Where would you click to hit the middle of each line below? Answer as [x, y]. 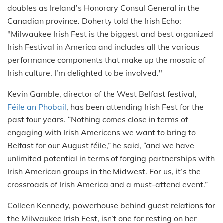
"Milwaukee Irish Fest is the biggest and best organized [110, 34]
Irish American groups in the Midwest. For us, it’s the [104, 171]
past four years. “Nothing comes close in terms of [98, 119]
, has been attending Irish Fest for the [135, 106]
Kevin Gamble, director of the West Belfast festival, [102, 93]
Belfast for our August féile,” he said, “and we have [101, 145]
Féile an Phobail [37, 106]
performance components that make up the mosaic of [106, 59]
